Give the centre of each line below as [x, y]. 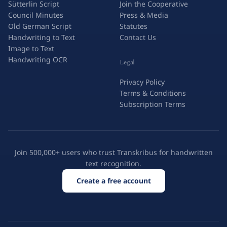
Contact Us [138, 37]
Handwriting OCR [38, 60]
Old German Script [40, 26]
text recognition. [113, 163]
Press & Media [144, 15]
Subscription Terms [153, 104]
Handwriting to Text [42, 37]
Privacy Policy [142, 82]
